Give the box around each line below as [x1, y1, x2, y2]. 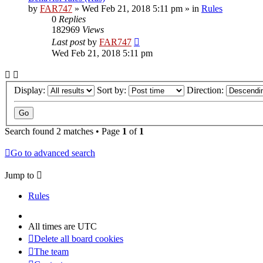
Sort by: [97, 85, 129, 96]
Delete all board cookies [34, 234, 123, 244]
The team [34, 247, 69, 257]
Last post [52, 36, 87, 47]
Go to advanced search [11, 148, 95, 159]
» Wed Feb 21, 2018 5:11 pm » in [72, 3, 201, 14]
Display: [14, 85, 48, 96]
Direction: [187, 85, 226, 96]
